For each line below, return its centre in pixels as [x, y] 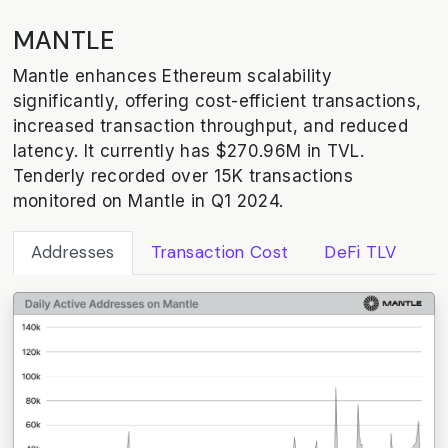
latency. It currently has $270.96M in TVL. [188, 150]
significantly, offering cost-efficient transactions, [217, 100]
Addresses [72, 252]
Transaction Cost [219, 252]
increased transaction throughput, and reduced [210, 125]
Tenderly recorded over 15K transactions [183, 175]
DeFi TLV [360, 252]
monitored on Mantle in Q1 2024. [148, 200]
